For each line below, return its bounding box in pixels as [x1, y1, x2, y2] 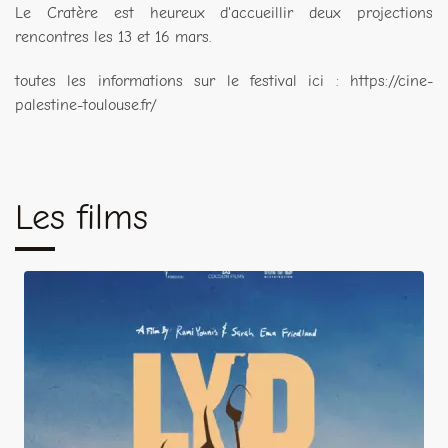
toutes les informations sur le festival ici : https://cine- [15, 72, 433, 91]
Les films [15, 197, 148, 239]
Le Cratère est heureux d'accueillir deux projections [15, 4, 433, 23]
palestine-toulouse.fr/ [15, 96, 157, 115]
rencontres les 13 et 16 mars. [15, 28, 211, 47]
